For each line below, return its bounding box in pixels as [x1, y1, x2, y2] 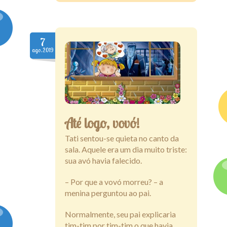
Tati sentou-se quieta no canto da [65, 133, 179, 143]
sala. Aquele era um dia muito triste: [65, 144, 187, 154]
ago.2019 [32, 46, 53, 54]
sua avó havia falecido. [65, 155, 142, 165]
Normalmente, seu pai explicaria [65, 209, 176, 219]
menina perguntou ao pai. [65, 187, 151, 198]
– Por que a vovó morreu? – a [65, 176, 163, 186]
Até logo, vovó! [65, 114, 139, 132]
